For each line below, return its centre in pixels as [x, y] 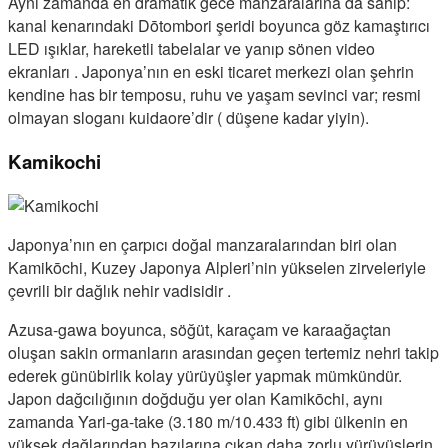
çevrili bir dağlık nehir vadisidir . [119, 290]
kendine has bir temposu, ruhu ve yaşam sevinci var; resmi [214, 95]
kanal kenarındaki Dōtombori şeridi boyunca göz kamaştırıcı [219, 26]
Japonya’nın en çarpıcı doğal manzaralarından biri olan [202, 244]
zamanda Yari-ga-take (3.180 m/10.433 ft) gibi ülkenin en [208, 421]
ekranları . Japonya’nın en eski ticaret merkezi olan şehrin [211, 72]
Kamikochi [54, 162]
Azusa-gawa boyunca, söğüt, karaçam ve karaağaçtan [199, 329]
